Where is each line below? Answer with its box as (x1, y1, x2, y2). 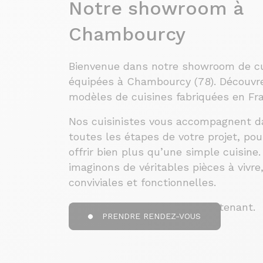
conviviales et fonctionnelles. (69, 176, 220, 188)
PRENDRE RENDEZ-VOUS (102, 211, 201, 221)
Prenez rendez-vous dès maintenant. (69, 201, 255, 213)
